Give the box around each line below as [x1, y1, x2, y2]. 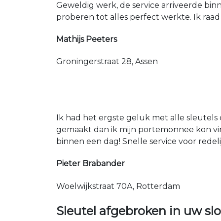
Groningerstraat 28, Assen [56, 57, 158, 67]
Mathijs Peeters [56, 34, 117, 44]
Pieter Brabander [56, 159, 125, 169]
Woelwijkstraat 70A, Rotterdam [56, 181, 180, 191]
